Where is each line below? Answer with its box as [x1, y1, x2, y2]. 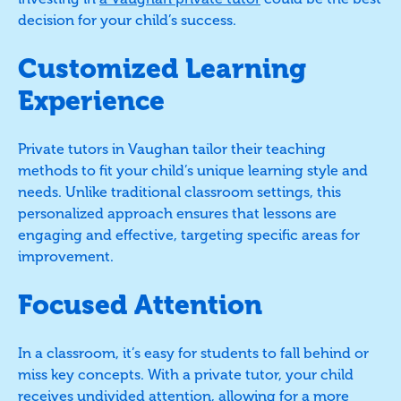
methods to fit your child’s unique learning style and [18, 161, 368, 179]
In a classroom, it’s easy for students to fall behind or [18, 344, 369, 362]
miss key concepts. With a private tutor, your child [18, 365, 354, 383]
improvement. [18, 247, 114, 265]
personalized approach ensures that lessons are [18, 204, 337, 222]
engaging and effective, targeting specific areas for [18, 226, 360, 243]
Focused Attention [18, 288, 262, 321]
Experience [18, 84, 165, 117]
